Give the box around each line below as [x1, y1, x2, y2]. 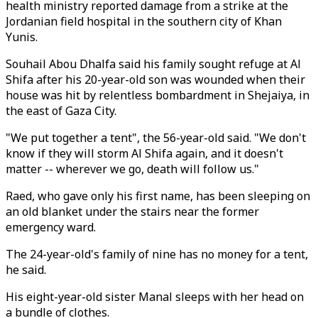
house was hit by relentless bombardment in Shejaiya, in [6, 87, 309, 103]
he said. [6, 262, 46, 278]
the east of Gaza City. [6, 103, 116, 119]
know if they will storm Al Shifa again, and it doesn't [6, 146, 283, 161]
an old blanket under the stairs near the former [6, 204, 259, 219]
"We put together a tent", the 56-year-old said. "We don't [6, 130, 306, 146]
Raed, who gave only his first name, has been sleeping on [6, 188, 310, 204]
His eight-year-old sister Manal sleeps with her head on [6, 289, 304, 305]
